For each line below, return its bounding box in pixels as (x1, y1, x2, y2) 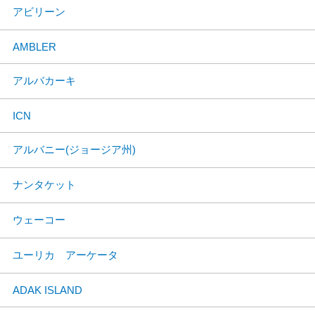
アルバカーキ (13, 75, 76, 86)
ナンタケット (13, 179, 76, 191)
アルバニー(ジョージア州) (13, 143, 136, 155)
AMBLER (13, 41, 56, 53)
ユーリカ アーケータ (13, 249, 118, 261)
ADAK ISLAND (13, 284, 82, 296)
